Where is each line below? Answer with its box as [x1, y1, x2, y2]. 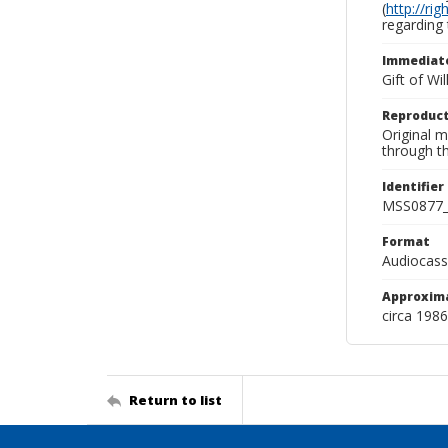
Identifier [382, 178, 444, 195]
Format [382, 233, 430, 250]
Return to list [129, 390, 222, 409]
